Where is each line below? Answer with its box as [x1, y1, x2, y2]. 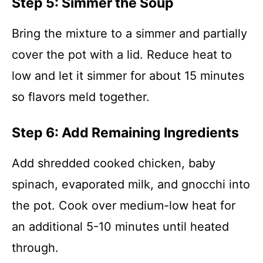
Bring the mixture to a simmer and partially [12, 26, 247, 41]
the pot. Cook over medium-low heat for [12, 198, 235, 213]
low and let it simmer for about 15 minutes [12, 69, 244, 83]
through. [12, 241, 59, 255]
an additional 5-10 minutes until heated [12, 220, 229, 234]
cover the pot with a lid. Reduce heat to [12, 48, 232, 62]
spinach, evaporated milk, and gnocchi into [12, 177, 250, 191]
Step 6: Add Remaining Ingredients [12, 124, 239, 141]
